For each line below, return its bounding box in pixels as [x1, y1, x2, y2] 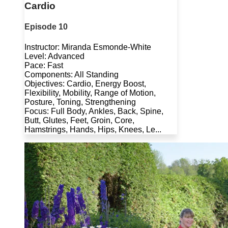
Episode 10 [24, 22, 68, 32]
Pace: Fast [24, 61, 63, 70]
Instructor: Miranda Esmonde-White [24, 42, 151, 51]
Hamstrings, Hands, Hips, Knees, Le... [24, 125, 161, 134]
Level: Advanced [24, 51, 84, 61]
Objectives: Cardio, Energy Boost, [24, 79, 146, 88]
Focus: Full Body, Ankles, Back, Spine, [24, 106, 163, 116]
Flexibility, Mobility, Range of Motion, [24, 88, 156, 97]
